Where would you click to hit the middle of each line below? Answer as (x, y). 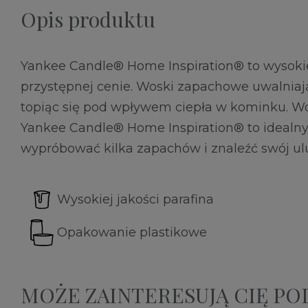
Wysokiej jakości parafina (135, 200)
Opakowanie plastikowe (132, 233)
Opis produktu (88, 20)
